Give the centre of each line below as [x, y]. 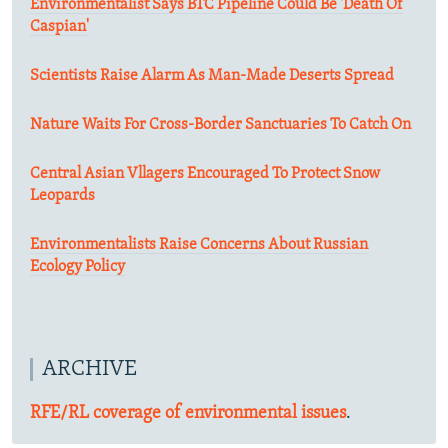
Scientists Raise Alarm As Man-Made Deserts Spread [212, 75]
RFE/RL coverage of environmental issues [188, 414]
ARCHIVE [89, 369]
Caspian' [59, 26]
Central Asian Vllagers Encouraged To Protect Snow [205, 173]
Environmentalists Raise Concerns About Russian [199, 244]
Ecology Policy [77, 266]
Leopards [62, 195]
